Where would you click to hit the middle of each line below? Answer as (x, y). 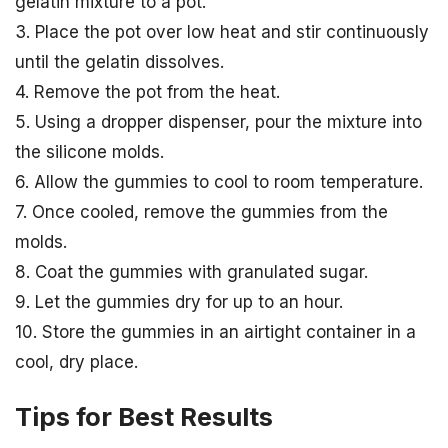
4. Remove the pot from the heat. (147, 91)
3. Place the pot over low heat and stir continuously (222, 31)
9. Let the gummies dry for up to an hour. (179, 301)
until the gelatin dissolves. (119, 61)
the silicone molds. (89, 151)
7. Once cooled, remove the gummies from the (201, 211)
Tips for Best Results (144, 417)
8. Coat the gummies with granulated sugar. (191, 271)
